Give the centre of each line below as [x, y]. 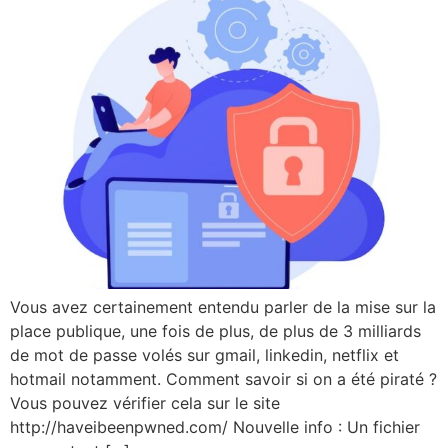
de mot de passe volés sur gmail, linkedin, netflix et [204, 355]
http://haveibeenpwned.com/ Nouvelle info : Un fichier [215, 427]
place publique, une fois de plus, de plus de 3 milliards [215, 331]
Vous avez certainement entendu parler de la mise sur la [223, 307]
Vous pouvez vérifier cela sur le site [145, 403]
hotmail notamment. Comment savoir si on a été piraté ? [223, 379]
